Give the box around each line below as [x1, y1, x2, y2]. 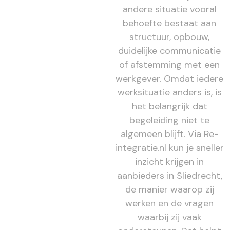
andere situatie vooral [122, 3, 217, 15]
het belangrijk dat [131, 100, 207, 112]
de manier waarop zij [125, 183, 214, 196]
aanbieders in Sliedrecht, [117, 169, 222, 182]
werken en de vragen [125, 197, 214, 209]
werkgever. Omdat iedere [116, 72, 224, 85]
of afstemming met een [119, 58, 220, 71]
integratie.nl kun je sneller [115, 141, 224, 154]
